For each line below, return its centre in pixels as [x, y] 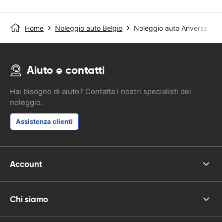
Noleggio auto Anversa [171, 28]
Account [26, 164]
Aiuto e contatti [66, 70]
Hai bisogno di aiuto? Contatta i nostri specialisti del [101, 91]
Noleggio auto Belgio [89, 28]
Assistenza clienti [44, 121]
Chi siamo [29, 199]
